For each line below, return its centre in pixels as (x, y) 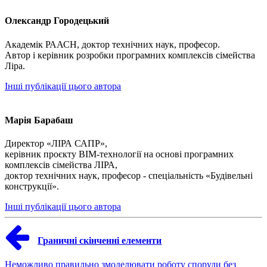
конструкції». (32, 187)
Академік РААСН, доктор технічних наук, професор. (112, 44)
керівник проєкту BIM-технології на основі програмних (119, 154)
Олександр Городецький (57, 21)
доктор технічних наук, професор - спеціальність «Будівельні (129, 176)
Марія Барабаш (39, 120)
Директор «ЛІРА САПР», (56, 144)
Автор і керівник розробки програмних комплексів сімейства (130, 55)
